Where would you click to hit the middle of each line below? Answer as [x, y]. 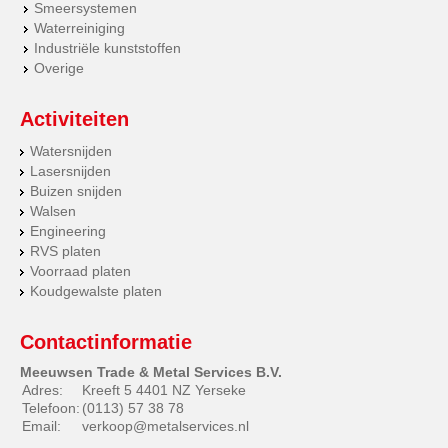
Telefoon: [51, 407]
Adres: [42, 389]
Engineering [68, 230]
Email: [41, 425]
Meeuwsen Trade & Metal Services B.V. [151, 371]
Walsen [53, 210]
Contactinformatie [106, 341]
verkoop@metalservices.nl [165, 425]
